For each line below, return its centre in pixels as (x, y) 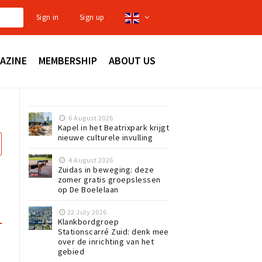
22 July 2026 (87, 212)
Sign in (47, 17)
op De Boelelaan (88, 189)
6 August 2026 (90, 118)
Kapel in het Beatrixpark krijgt (113, 127)
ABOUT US (132, 61)
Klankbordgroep (88, 222)
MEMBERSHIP (68, 61)
